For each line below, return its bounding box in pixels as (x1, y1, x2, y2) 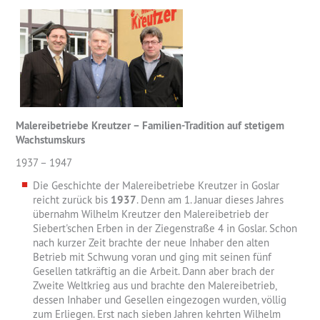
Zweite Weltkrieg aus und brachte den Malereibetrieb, (33, 279, 276, 293)
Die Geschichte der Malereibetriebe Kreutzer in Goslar (33, 179, 279, 193)
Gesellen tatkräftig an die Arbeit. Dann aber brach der (33, 264, 274, 279)
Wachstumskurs (16, 133, 85, 147)
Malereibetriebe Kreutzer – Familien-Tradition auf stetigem (16, 119, 284, 133)
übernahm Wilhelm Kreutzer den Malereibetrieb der (33, 207, 269, 221)
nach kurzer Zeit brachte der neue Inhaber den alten (33, 236, 269, 250)
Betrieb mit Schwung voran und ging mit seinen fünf (33, 250, 271, 264)
